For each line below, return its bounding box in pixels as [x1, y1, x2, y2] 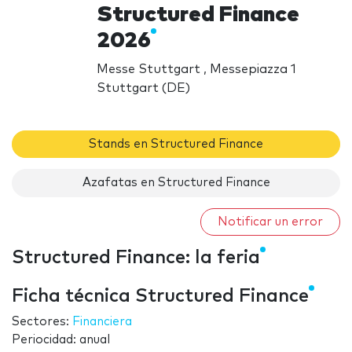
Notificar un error [218, 215, 323, 228]
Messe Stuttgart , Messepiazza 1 [97, 62, 297, 75]
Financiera [72, 316, 132, 328]
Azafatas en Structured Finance [82, 177, 270, 189]
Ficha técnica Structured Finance [12, 287, 309, 306]
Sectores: [12, 316, 72, 328]
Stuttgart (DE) [97, 81, 191, 94]
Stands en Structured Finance [89, 137, 263, 150]
